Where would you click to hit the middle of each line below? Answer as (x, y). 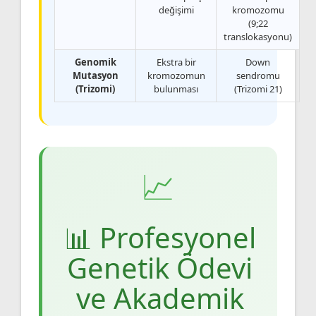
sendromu (258, 75)
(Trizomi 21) (258, 89)
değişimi (176, 10)
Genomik (95, 62)
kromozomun (176, 75)
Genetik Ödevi (160, 267)
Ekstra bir (176, 62)
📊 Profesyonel (160, 237)
